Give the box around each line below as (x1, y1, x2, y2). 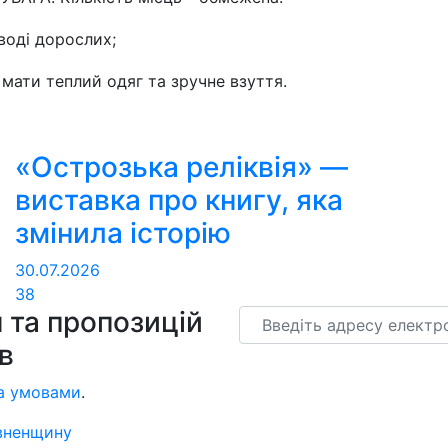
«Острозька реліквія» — (15, 150, 348, 185)
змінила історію (15, 216, 231, 251)
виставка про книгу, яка (15, 183, 343, 218)
